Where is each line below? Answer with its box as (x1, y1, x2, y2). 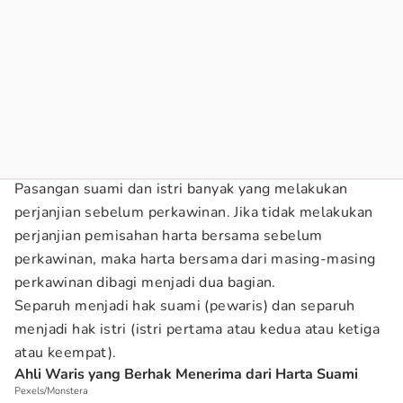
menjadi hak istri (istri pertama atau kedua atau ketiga (14, 319, 380, 339)
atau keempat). (14, 343, 121, 363)
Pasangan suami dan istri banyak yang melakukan (14, 179, 348, 199)
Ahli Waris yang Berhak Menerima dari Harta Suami (14, 364, 358, 384)
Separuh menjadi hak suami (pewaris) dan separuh (14, 296, 355, 316)
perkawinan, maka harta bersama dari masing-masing (14, 249, 376, 269)
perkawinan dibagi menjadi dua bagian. (14, 273, 281, 292)
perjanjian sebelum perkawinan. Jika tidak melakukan (14, 202, 373, 222)
